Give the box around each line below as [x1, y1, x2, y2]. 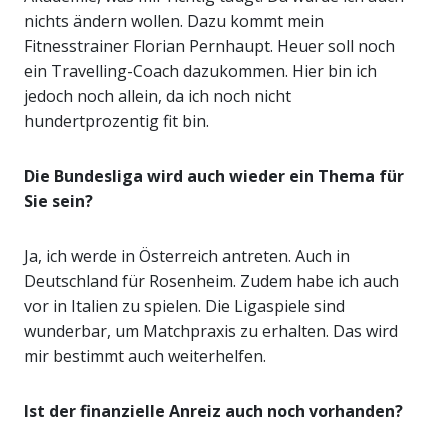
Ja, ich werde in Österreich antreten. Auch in [24, 245, 350, 268]
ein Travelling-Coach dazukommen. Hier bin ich [24, 60, 377, 83]
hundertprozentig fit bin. [24, 110, 209, 133]
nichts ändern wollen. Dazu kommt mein [24, 10, 324, 33]
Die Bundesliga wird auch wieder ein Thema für [24, 165, 404, 188]
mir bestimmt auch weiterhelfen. [24, 345, 266, 368]
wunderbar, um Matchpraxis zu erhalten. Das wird [24, 320, 398, 343]
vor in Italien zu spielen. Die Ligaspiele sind [24, 295, 345, 318]
